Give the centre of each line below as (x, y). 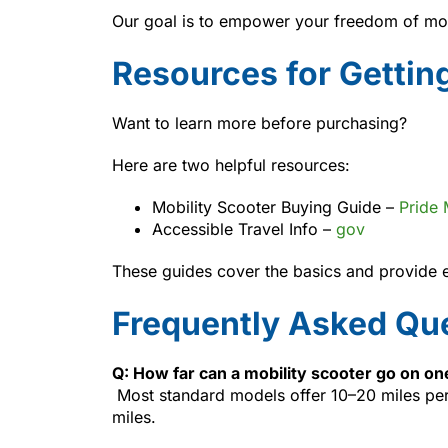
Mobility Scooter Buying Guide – (275, 206)
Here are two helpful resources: (231, 164)
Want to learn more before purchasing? (259, 122)
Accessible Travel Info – (244, 228)
